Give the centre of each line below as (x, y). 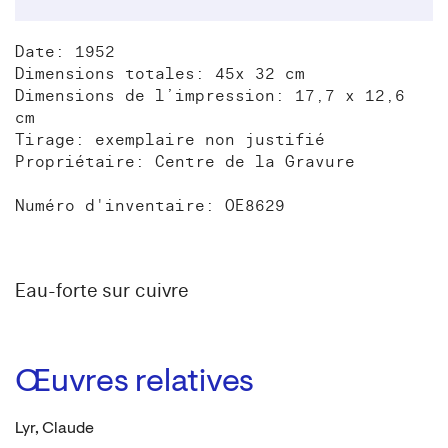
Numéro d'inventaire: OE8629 (150, 205)
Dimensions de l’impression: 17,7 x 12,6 (210, 95)
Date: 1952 (65, 51)
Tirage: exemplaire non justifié (170, 139)
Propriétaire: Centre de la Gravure (185, 161)
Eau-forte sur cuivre (101, 290)
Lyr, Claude (54, 428)
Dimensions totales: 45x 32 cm (160, 73)
